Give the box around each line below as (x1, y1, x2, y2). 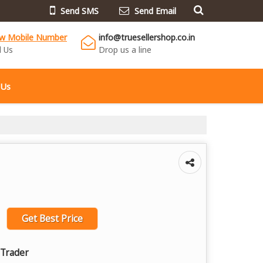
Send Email (134, 5, 176, 16)
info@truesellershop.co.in (99, 31, 195, 43)
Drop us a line (99, 43, 151, 55)
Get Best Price (22, 212, 83, 225)
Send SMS (60, 5, 99, 16)
